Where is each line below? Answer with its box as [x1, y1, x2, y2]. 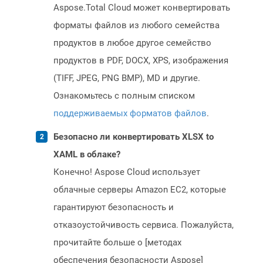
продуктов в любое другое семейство [53, 38, 211, 49]
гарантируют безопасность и [53, 202, 174, 213]
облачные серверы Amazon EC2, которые [53, 184, 226, 195]
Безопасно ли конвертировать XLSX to [53, 131, 214, 143]
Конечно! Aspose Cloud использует [53, 167, 200, 178]
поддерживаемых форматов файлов [53, 108, 207, 119]
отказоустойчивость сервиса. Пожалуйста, [53, 220, 234, 231]
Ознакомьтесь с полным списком [53, 90, 195, 102]
